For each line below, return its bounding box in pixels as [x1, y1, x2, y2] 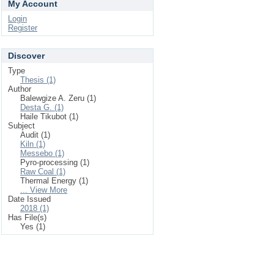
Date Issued [8, 194, 51, 204]
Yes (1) [20, 222, 45, 231]
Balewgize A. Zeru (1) [20, 94, 96, 103]
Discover [8, 51, 45, 61]
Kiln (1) [20, 139, 45, 149]
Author [8, 84, 31, 94]
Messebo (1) [20, 149, 64, 158]
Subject [8, 121, 35, 130]
